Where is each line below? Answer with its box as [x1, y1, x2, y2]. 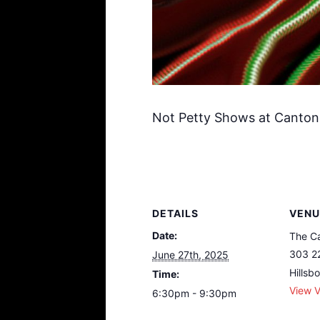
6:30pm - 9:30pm [152, 286, 236, 299]
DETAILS [152, 206, 199, 219]
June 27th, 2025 [152, 248, 229, 261]
